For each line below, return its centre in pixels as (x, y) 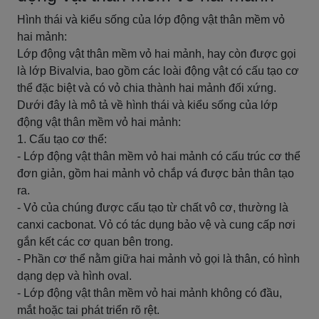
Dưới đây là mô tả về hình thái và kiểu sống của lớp (147, 105)
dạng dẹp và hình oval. (74, 276)
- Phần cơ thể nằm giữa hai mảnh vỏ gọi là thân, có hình (158, 259)
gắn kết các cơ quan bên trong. (95, 242)
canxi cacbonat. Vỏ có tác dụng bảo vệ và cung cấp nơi (156, 225)
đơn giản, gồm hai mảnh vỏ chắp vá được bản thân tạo (156, 173)
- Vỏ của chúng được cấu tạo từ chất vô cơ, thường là (153, 208)
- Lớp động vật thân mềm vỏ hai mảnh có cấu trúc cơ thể (159, 156)
